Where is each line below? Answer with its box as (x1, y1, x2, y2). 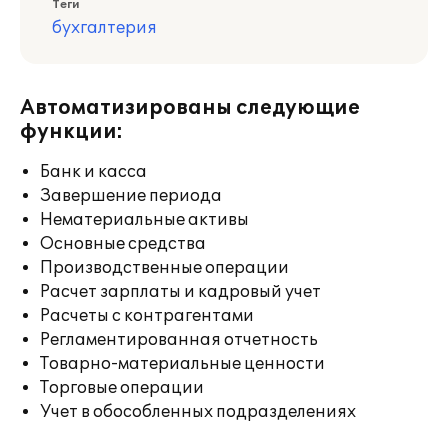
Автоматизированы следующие (20, 96, 360, 120)
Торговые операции (40, 378, 204, 398)
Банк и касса (40, 162, 147, 182)
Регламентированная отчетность (40, 330, 318, 350)
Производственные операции (40, 258, 289, 278)
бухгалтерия (52, 18, 157, 38)
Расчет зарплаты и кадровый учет (40, 282, 321, 302)
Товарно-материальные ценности (40, 354, 325, 374)
